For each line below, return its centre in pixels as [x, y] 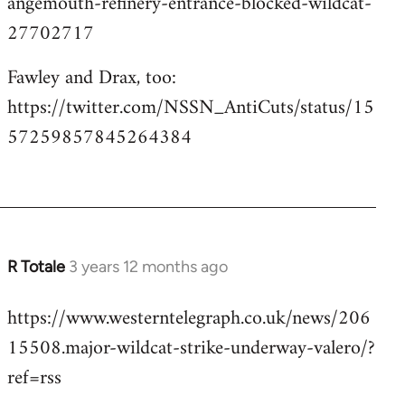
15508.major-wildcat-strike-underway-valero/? [191, 348]
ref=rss [34, 378]
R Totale [36, 266]
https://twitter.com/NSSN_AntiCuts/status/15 [191, 108]
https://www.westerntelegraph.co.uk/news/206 [189, 318]
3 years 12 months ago [148, 266]
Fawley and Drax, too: [92, 78]
